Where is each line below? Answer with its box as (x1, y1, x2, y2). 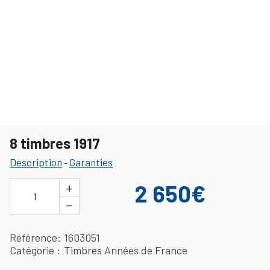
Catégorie (10, 243, 57, 257)
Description (10, 155, 62, 168)
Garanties (69, 155, 113, 168)
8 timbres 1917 (10, 134, 100, 152)
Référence (10, 230, 57, 244)
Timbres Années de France (64, 243, 188, 257)
